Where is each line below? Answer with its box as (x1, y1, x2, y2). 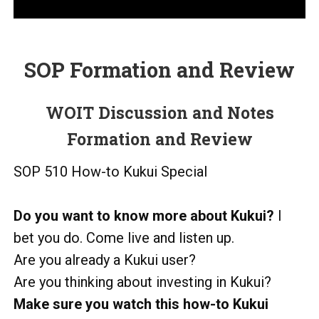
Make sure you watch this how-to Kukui (14, 295, 268, 313)
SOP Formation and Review (24, 56, 295, 83)
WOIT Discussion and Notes (45, 101, 274, 123)
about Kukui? (190, 206, 278, 224)
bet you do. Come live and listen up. (14, 229, 234, 246)
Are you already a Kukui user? (14, 251, 196, 268)
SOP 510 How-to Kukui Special (14, 162, 207, 180)
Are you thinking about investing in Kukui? (14, 273, 271, 291)
